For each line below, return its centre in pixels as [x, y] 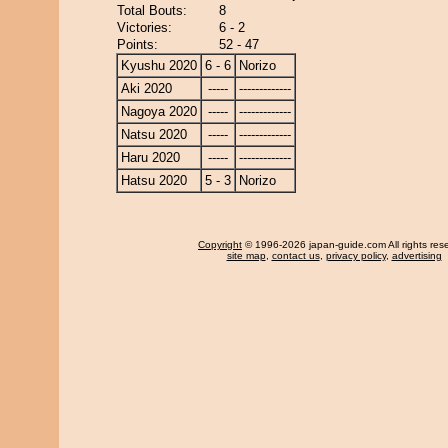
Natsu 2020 [154, 134]
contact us [295, 255]
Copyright [220, 244]
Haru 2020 [150, 157]
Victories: [144, 27]
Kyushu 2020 [159, 65]
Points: [137, 44]
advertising [416, 255]
